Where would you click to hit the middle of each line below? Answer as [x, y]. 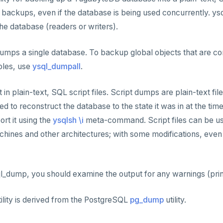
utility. [175, 200]
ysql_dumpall [56, 66]
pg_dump [147, 200]
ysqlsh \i [68, 120]
